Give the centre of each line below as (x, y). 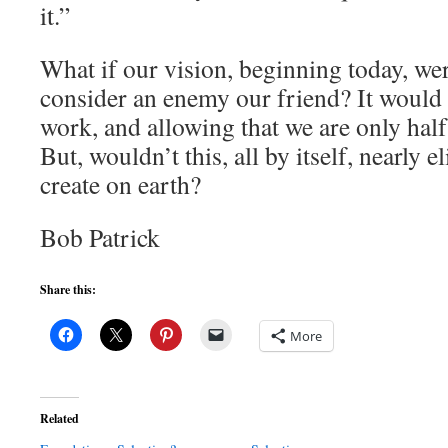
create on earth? (120, 184)
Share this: (68, 289)
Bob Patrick (100, 237)
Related (59, 418)
